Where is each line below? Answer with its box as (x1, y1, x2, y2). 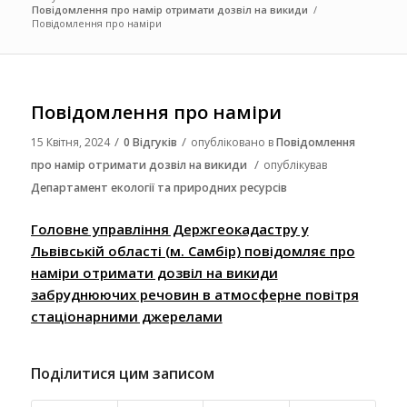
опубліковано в (190, 134, 276, 150)
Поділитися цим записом (30, 362, 214, 383)
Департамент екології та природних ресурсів (30, 180, 287, 195)
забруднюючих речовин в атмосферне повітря (30, 284, 359, 303)
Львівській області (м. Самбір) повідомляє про (30, 241, 355, 260)
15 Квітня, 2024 (30, 134, 110, 150)
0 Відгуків (123, 134, 177, 150)
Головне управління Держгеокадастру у (30, 219, 309, 238)
